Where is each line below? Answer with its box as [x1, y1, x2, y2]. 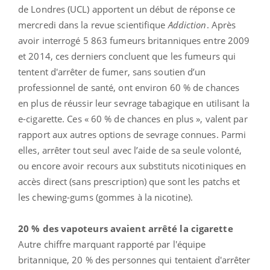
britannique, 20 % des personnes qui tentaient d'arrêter [18, 253, 251, 266]
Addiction [168, 18, 207, 31]
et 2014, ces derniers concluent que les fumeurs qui [18, 49, 236, 62]
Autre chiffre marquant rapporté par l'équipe [18, 237, 206, 250]
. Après [206, 18, 236, 31]
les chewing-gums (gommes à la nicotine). [18, 190, 193, 203]
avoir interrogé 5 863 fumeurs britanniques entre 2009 [18, 34, 250, 46]
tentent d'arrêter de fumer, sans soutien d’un [18, 65, 206, 78]
